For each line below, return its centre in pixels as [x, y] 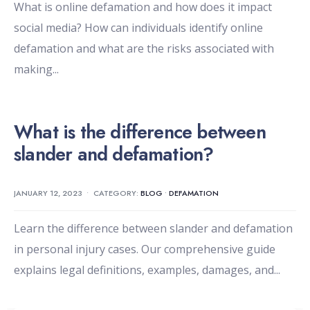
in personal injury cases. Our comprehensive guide [145, 249]
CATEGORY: [117, 193]
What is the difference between [140, 132]
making [33, 70]
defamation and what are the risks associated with [144, 49]
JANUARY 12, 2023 [48, 193]
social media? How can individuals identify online [138, 28]
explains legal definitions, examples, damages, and [144, 270]
